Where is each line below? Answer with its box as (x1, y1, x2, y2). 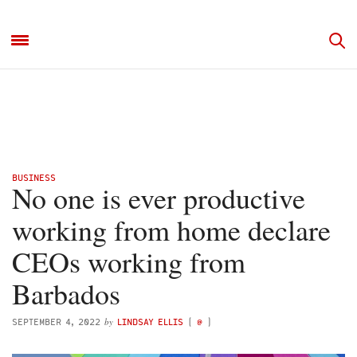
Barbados (12, 274, 120, 312)
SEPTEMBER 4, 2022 (12, 316, 100, 327)
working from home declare (12, 210, 331, 249)
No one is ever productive (12, 178, 305, 217)
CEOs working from (12, 242, 245, 280)
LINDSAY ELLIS (117, 316, 183, 327)
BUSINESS (12, 172, 56, 182)
